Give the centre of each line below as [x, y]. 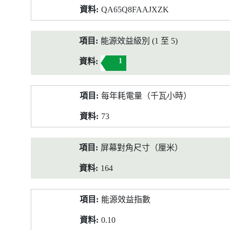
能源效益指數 [126, 199]
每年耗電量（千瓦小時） [146, 96]
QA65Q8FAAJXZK [135, 9]
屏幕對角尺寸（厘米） [142, 148]
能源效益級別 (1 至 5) [139, 41]
